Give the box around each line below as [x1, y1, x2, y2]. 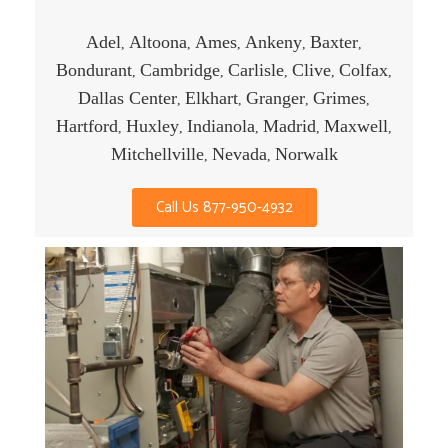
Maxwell [324, 115, 388, 136]
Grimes [313, 87, 366, 108]
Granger [246, 87, 305, 108]
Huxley [126, 115, 179, 136]
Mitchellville [110, 143, 204, 164]
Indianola [187, 115, 255, 136]
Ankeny [245, 31, 302, 52]
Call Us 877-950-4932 [155, 194, 293, 220]
